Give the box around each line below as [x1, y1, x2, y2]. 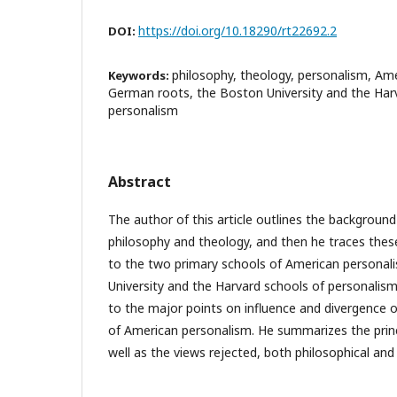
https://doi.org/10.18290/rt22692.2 [138, 21, 337, 39]
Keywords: [108, 66, 172, 83]
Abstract [108, 171, 171, 191]
